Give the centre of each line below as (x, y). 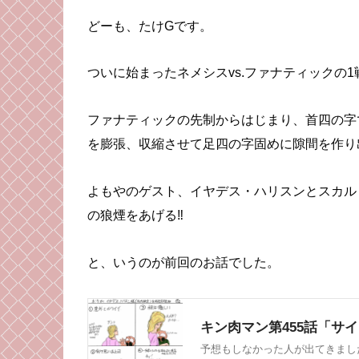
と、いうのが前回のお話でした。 (184, 262)
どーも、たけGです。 (150, 26)
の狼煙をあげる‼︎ (135, 215)
